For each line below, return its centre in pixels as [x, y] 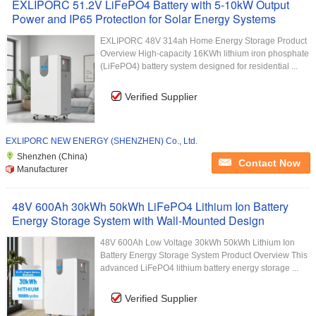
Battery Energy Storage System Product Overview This [204, 255]
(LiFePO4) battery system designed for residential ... [199, 66]
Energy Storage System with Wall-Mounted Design [138, 220]
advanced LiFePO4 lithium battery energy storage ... [199, 268]
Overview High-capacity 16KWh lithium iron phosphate [205, 54]
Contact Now [269, 163]
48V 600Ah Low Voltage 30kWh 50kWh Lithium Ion [197, 243]
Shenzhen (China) [52, 157]
